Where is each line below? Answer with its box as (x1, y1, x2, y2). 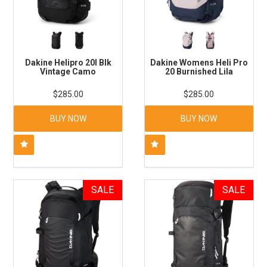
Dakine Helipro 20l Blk (24, 58, 111, 68)
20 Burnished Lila (164, 67, 233, 77)
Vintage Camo (40, 67, 97, 77)
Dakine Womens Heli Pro (150, 58, 248, 68)
